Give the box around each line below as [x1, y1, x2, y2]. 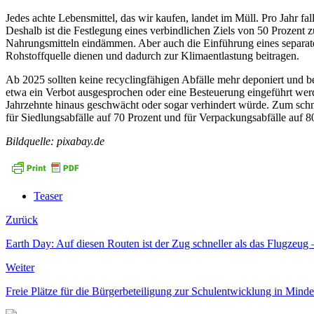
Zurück [6, 213, 38, 226]
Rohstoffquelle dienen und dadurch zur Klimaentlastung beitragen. [6, 49, 299, 62]
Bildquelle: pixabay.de [6, 135, 104, 147]
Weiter [6, 261, 34, 273]
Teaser [34, 189, 62, 202]
